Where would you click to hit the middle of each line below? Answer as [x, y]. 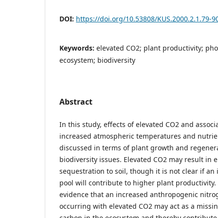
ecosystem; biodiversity [97, 60]
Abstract [76, 101]
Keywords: [78, 48]
